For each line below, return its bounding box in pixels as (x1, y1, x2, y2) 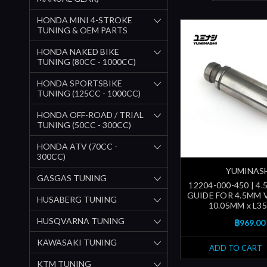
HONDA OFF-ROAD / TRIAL (37, 109, 144, 120)
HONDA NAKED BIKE (37, 46, 119, 57)
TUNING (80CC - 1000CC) (37, 56, 136, 67)
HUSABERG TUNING (37, 194, 117, 204)
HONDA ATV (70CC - (37, 141, 117, 151)
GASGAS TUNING (37, 172, 107, 183)
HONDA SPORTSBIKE (37, 77, 122, 88)
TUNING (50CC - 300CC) (37, 119, 131, 130)
